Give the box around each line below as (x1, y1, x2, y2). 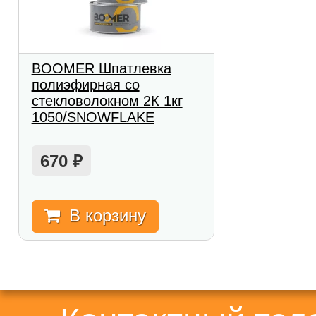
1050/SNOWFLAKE (31, 109, 154, 125)
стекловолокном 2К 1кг (31, 92, 183, 109)
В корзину (68, 205, 146, 225)
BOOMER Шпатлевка (31, 60, 171, 76)
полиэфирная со (31, 76, 140, 92)
